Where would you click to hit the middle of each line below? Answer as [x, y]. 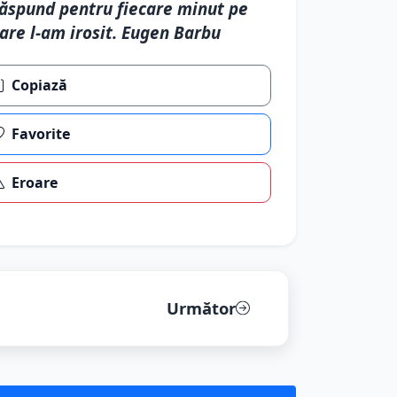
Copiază [40, 86]
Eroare [35, 182]
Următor [201, 308]
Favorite [41, 134]
